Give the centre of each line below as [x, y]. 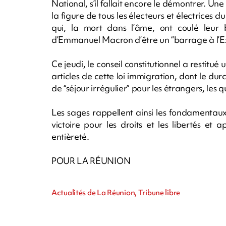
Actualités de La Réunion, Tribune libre [116, 192]
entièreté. [70, 136]
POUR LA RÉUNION [91, 160]
